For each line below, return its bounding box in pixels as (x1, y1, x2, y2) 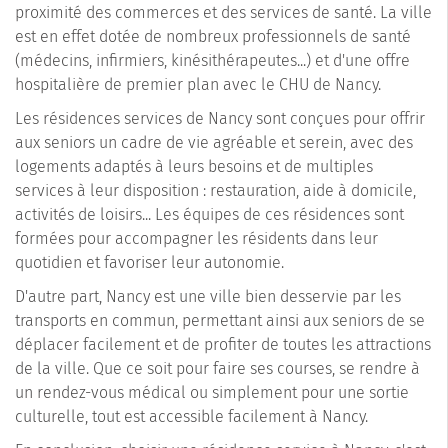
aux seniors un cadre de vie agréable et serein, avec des (15, 132, 413, 152)
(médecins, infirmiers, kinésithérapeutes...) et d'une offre (15, 50, 410, 70)
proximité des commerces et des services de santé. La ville (15, 2, 432, 22)
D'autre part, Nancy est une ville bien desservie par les (15, 286, 401, 306)
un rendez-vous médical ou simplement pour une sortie (15, 382, 409, 402)
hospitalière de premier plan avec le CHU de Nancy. (15, 74, 381, 94)
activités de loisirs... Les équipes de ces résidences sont (15, 204, 404, 224)
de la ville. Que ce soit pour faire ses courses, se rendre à (15, 358, 420, 378)
